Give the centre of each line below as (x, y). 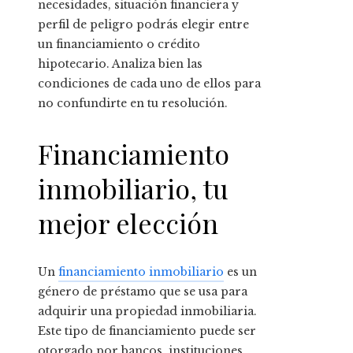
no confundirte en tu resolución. (133, 104)
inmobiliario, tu (133, 188)
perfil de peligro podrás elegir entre (143, 25)
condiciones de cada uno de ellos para (149, 84)
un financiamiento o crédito (119, 45)
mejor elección (128, 223)
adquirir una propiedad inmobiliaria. (147, 311)
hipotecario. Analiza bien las (120, 64)
